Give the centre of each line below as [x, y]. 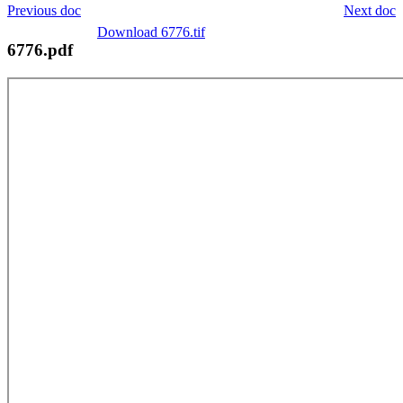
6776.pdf [40, 49]
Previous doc [44, 10]
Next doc [370, 10]
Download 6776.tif [151, 31]
